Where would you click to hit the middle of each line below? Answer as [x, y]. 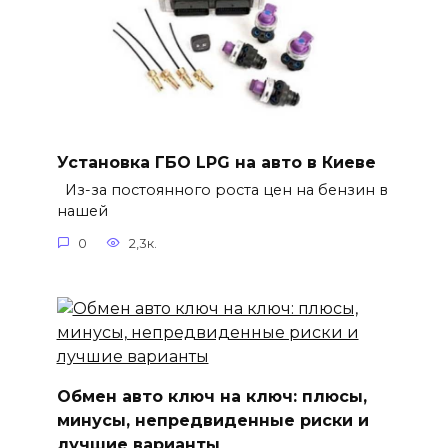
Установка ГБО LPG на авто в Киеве [216, 162]
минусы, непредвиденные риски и [212, 420]
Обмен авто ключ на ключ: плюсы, [211, 396]
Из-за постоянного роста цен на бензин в [222, 190]
